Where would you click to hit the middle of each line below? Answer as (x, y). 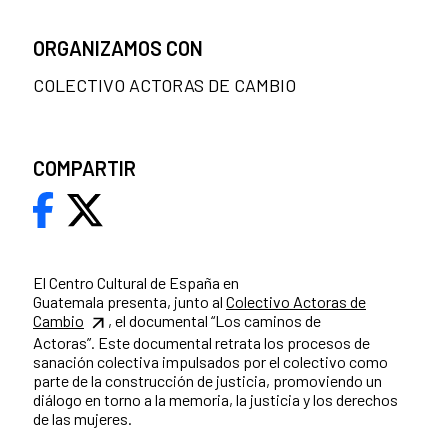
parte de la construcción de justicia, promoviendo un (207, 381)
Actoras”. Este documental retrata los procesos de (201, 343)
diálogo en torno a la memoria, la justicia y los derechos (215, 400)
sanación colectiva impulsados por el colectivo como (210, 362)
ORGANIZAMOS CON (118, 48)
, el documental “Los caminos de (214, 321)
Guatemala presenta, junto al (129, 302)
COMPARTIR (84, 168)
